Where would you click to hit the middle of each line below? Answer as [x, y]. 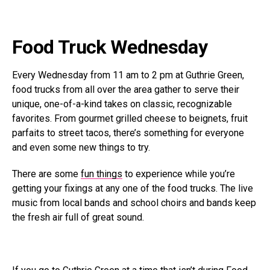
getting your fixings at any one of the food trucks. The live [133, 189]
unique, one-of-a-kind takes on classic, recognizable [122, 104]
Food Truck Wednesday [110, 47]
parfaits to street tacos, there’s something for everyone [128, 133]
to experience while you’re [179, 174]
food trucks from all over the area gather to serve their [126, 90]
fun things [102, 174]
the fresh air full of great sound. [78, 218]
